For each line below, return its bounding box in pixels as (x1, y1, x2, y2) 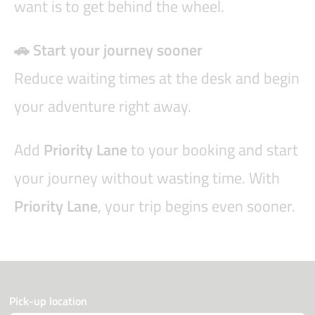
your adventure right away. (14, 94, 191, 119)
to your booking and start (127, 138, 298, 162)
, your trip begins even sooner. (98, 194, 295, 219)
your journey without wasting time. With (14, 166, 280, 191)
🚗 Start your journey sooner (14, 38, 202, 63)
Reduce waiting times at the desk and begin (14, 66, 300, 91)
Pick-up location (9, 292, 87, 310)
